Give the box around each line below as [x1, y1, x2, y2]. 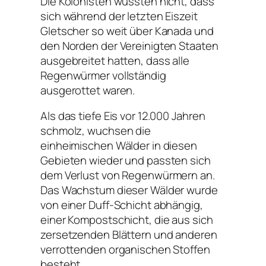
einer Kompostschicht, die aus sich [40, 212, 213, 228]
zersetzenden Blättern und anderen [40, 227, 217, 243]
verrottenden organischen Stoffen [40, 242, 210, 258]
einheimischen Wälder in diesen [40, 138, 197, 154]
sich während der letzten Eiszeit [40, 8, 198, 24]
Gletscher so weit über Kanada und [40, 23, 214, 39]
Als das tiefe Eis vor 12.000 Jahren [40, 108, 205, 124]
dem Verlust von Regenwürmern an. [40, 167, 215, 183]
